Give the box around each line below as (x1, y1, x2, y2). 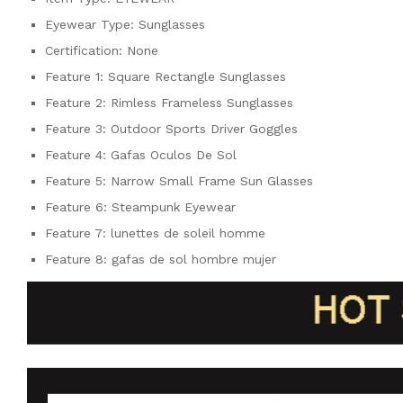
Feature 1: (45, 68, 108, 84)
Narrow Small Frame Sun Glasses (111, 173, 313, 188)
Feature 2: (45, 94, 111, 110)
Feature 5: (45, 173, 111, 188)
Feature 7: (45, 225, 111, 240)
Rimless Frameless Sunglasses (111, 94, 293, 110)
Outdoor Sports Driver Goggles (111, 121, 298, 136)
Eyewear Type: (45, 16, 139, 31)
